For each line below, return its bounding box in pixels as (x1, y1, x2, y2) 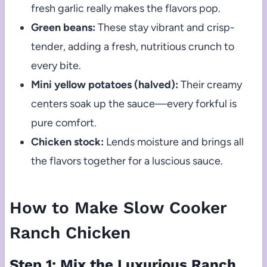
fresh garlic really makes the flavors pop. (30, 2, 221, 15)
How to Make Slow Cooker (9, 198, 226, 218)
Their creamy (178, 78, 242, 92)
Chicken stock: (30, 135, 104, 149)
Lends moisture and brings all (103, 135, 244, 149)
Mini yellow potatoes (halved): (30, 78, 178, 92)
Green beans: (30, 21, 95, 35)
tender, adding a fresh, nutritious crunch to (30, 40, 234, 54)
